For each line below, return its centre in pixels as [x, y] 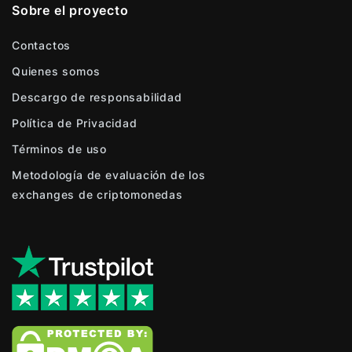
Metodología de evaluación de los [109, 175]
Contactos [42, 45]
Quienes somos [56, 71]
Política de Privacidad [75, 123]
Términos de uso [59, 149]
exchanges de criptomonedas [97, 194]
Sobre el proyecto [70, 10]
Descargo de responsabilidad [97, 97]
